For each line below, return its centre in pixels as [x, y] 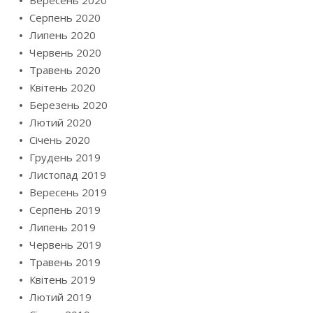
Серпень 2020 [65, 18]
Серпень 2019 [65, 210]
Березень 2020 [68, 105]
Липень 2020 [63, 35]
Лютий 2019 [60, 297]
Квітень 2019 [63, 280]
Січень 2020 [60, 140]
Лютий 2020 [60, 123]
